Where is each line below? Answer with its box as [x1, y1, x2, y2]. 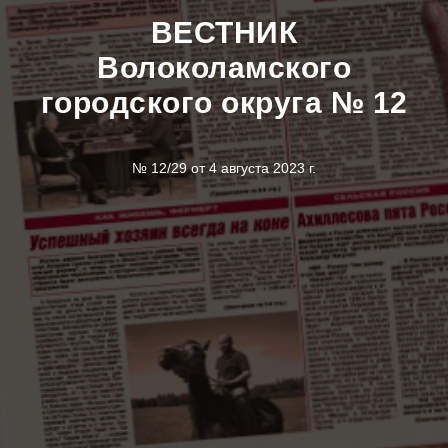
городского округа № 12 [40, 86, 408, 119]
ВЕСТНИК [150, 16, 298, 49]
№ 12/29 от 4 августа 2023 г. [132, 160, 316, 176]
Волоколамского [97, 51, 351, 84]
